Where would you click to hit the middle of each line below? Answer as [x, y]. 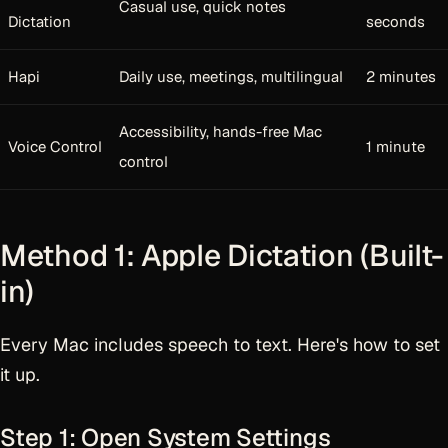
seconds [395, 21]
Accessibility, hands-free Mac [220, 131]
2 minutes [401, 76]
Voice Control [55, 146]
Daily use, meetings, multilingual [231, 76]
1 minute [395, 146]
